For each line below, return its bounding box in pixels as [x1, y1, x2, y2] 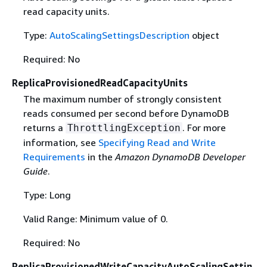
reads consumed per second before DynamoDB [23, 107, 229, 120]
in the [85, 151, 115, 163]
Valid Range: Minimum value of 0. [23, 213, 168, 225]
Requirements [23, 151, 85, 163]
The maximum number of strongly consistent [23, 93, 222, 105]
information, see [23, 136, 98, 149]
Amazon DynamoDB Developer [114, 151, 246, 163]
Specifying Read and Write [98, 136, 216, 149]
